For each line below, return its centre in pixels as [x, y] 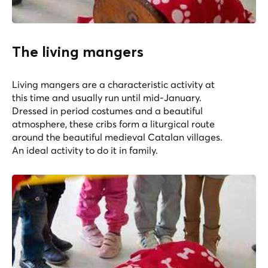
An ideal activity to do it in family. [85, 150]
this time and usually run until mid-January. [107, 98]
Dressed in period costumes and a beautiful [107, 111]
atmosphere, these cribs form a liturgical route [113, 124]
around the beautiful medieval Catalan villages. [117, 137]
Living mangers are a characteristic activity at [113, 85]
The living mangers [78, 53]
